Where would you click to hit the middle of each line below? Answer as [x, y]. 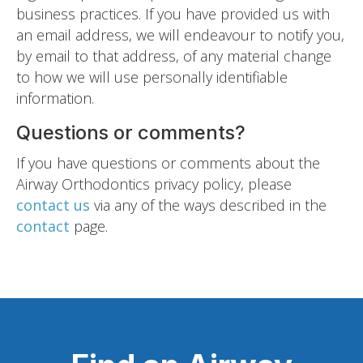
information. [55, 98]
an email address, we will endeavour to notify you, [180, 34]
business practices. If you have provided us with [173, 13]
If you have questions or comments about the [168, 162]
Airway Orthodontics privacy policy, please [154, 184]
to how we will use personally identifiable [152, 77]
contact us [55, 205]
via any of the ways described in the [210, 205]
